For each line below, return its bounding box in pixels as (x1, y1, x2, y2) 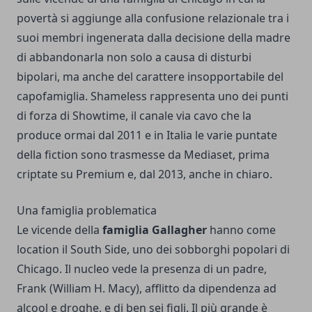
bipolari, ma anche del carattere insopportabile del (17, 69, 283, 84)
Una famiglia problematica (17, 203, 157, 218)
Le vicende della (17, 222, 102, 237)
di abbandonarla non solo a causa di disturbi (17, 49, 251, 65)
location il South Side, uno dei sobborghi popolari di (17, 242, 290, 257)
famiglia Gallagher (102, 222, 207, 237)
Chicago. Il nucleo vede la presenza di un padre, (17, 261, 267, 276)
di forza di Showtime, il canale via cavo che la (17, 108, 251, 123)
